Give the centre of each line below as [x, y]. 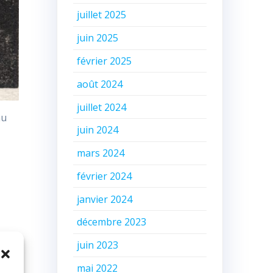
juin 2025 [98, 38]
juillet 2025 [102, 15]
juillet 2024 [102, 107]
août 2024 [100, 84]
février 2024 [105, 176]
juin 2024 [98, 130]
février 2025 [105, 61]
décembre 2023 [112, 222]
